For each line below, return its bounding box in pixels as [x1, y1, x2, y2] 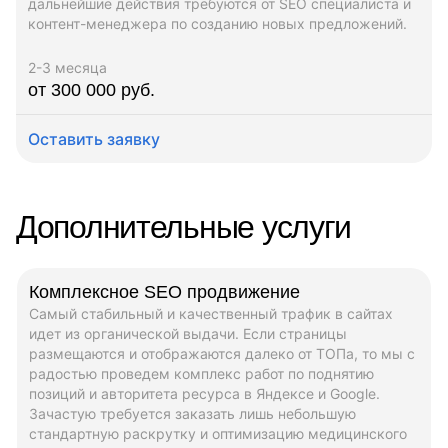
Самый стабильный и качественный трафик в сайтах [29, 304, 393, 322]
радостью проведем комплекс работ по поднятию [29, 364, 374, 382]
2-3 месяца [28, 58, 107, 76]
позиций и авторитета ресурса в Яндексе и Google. [29, 384, 380, 402]
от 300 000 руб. [28, 79, 155, 100]
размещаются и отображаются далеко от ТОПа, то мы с [29, 344, 415, 362]
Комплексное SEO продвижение [29, 281, 300, 302]
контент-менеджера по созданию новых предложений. [28, 14, 407, 32]
